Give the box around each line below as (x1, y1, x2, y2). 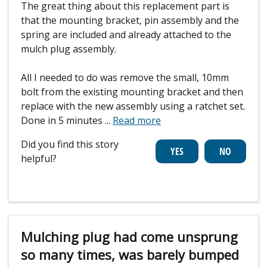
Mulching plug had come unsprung (21, 228, 238, 246)
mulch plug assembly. (21, 42, 116, 56)
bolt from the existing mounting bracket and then (21, 85, 243, 99)
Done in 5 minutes (21, 114, 105, 128)
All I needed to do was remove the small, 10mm (21, 71, 229, 85)
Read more (113, 114, 161, 128)
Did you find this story (21, 138, 119, 151)
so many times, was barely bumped (21, 246, 239, 264)
